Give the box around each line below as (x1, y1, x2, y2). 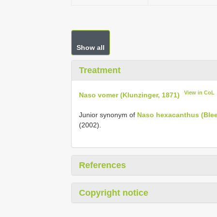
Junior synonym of (79, 110, 137, 119)
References (79, 160, 126, 170)
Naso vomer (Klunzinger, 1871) (79, 91, 180, 99)
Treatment (79, 65, 121, 75)
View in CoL (184, 90, 215, 95)
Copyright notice (79, 187, 148, 198)
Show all (77, 44, 105, 51)
